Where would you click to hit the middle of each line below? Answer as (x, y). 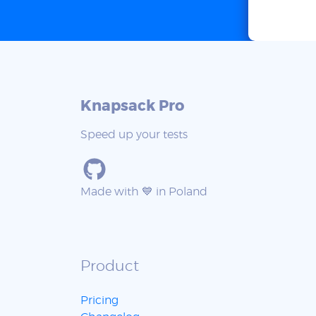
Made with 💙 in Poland (144, 192)
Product (110, 267)
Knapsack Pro (132, 107)
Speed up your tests (134, 135)
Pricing (99, 301)
